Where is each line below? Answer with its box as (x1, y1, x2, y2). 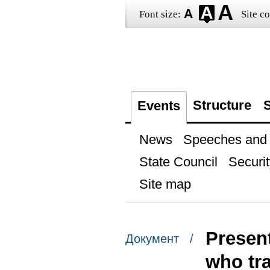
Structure (192, 98, 251, 113)
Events (137, 98, 180, 113)
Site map (139, 177, 191, 192)
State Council (139, 154, 218, 169)
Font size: (139, 8, 181, 20)
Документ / (125, 232, 193, 246)
